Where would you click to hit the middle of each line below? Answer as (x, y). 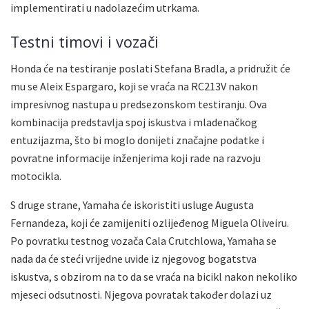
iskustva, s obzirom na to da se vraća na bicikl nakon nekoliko (154, 277)
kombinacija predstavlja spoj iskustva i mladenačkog (134, 122)
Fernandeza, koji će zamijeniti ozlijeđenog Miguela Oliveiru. (150, 223)
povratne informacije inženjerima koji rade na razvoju (136, 158)
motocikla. (36, 176)
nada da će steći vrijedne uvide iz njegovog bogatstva (133, 259)
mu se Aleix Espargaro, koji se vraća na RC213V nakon (134, 87)
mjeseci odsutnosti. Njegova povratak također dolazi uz (141, 295)
